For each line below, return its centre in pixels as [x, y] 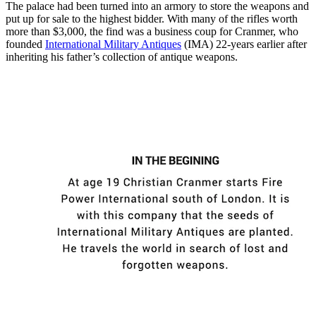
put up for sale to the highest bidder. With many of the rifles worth [152, 18]
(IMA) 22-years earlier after [244, 44]
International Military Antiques [113, 44]
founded [25, 44]
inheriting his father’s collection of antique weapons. [122, 56]
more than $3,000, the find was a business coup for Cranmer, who [152, 31]
